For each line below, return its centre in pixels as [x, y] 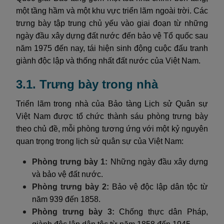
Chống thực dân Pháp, [161, 211]
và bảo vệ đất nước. [67, 174]
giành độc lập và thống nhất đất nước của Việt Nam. [108, 60]
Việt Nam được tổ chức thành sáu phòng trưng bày [112, 116]
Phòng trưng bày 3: [73, 211]
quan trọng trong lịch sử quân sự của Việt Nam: [100, 141]
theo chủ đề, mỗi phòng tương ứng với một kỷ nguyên [112, 128]
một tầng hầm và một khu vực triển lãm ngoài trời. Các [112, 10]
